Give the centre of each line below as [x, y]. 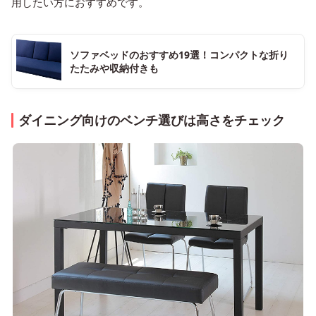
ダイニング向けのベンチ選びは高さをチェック [152, 120]
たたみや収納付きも [114, 68]
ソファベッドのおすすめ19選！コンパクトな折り [179, 54]
